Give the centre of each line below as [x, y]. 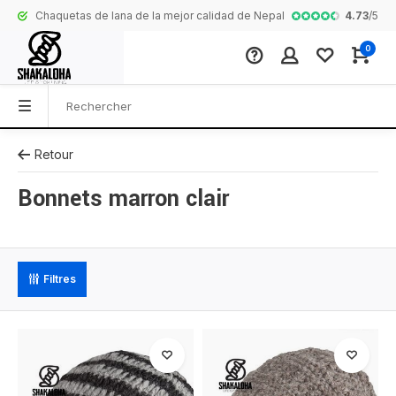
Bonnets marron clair [123, 199]
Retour [54, 154]
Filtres [60, 279]
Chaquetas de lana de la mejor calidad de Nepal [160, 15]
